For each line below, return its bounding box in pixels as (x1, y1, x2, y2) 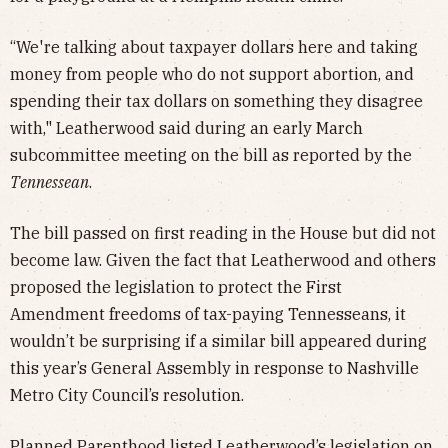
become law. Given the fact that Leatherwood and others (10, 250, 436, 271)
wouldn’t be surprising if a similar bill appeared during (10, 331, 427, 352)
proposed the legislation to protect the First (10, 277, 342, 298)
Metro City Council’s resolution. (10, 385, 244, 406)
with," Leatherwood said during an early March (10, 118, 363, 139)
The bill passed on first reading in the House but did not (10, 223, 436, 244)
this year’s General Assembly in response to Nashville (10, 358, 419, 379)
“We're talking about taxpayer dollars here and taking (10, 37, 418, 58)
